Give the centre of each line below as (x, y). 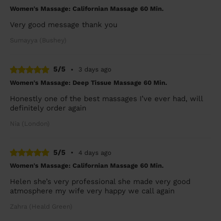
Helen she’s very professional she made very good (100, 182)
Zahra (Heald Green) (41, 207)
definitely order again (48, 108)
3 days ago (95, 70)
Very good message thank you (64, 25)
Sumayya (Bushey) (38, 40)
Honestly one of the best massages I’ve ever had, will (106, 98)
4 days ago (95, 152)
